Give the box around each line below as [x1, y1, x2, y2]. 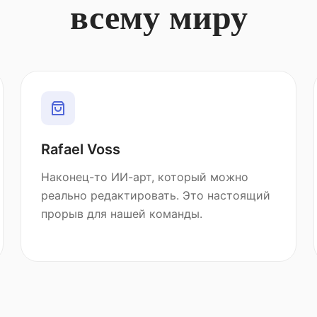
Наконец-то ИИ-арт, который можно [41, 170, 249, 184]
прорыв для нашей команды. [41, 207, 203, 221]
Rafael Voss [41, 141, 121, 158]
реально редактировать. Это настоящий [41, 188, 271, 202]
